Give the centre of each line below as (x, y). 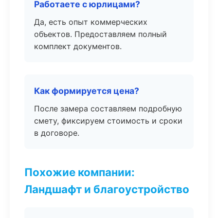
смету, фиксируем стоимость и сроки (108, 121)
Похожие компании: (80, 172)
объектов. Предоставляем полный (100, 34)
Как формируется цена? (87, 91)
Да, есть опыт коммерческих (91, 22)
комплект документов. (78, 46)
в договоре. (57, 133)
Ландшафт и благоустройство (107, 189)
